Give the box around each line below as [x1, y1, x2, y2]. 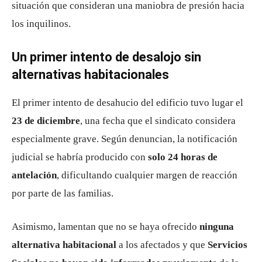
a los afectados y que [116, 239, 208, 250]
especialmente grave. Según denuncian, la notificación [12, 133, 237, 144]
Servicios [208, 239, 247, 250]
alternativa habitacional [12, 239, 116, 250]
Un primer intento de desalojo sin [12, 50, 201, 64]
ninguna [199, 221, 234, 232]
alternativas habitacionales [12, 67, 169, 82]
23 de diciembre [12, 115, 80, 126]
